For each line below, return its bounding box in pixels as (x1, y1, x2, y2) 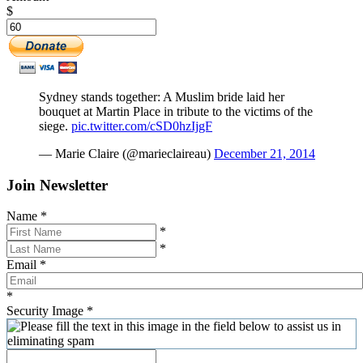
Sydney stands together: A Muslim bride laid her (39, 89, 284, 104)
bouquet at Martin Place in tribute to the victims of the (39, 104, 313, 118)
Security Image (6, 304, 87, 318)
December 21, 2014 (214, 146, 315, 160)
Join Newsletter (6, 176, 108, 194)
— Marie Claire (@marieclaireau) (39, 146, 214, 160)
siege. (39, 118, 71, 133)
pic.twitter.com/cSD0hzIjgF (71, 118, 212, 133)
